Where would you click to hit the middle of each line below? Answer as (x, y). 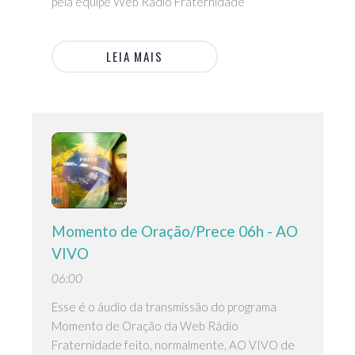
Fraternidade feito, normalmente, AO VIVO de (173, 344)
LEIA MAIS (135, 57)
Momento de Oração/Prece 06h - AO (175, 231)
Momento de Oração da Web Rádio (145, 325)
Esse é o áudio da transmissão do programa (164, 306)
